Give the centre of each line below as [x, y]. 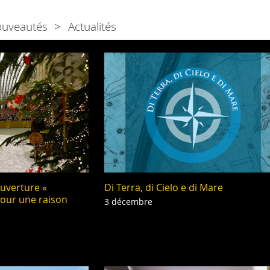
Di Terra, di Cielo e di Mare [163, 188]
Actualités [92, 26]
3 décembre [128, 202]
